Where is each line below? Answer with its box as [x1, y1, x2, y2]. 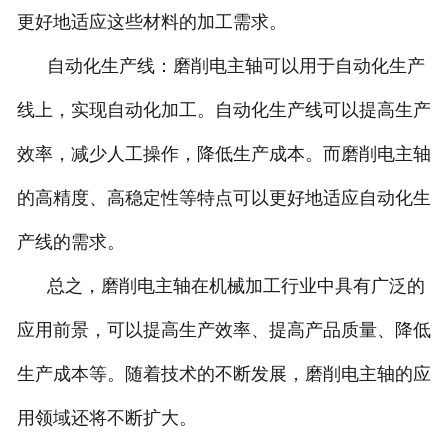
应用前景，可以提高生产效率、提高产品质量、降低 [16, 319, 431, 340]
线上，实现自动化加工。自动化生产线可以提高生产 [16, 99, 431, 120]
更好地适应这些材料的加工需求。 [16, 11, 287, 32]
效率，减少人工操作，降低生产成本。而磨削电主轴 [16, 143, 431, 164]
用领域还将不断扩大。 [16, 407, 197, 428]
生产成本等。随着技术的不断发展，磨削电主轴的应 [16, 363, 431, 384]
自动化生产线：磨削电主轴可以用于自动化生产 [16, 55, 425, 76]
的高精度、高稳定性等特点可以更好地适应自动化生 [16, 187, 431, 208]
